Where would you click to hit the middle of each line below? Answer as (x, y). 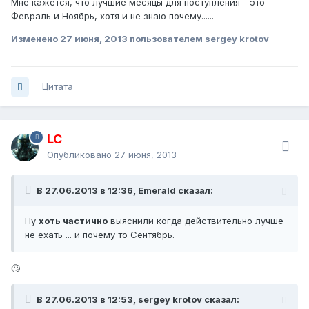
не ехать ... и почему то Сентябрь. (100, 235)
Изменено (36, 39)
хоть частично (73, 221)
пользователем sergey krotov (198, 39)
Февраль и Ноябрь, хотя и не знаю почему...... (112, 16)
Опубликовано (81, 155)
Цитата (58, 87)
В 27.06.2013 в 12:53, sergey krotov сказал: (138, 300)
